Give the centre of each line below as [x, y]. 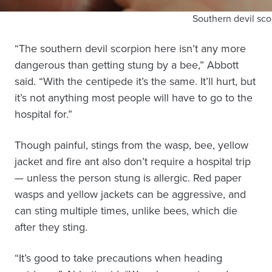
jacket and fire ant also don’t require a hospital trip [133, 161]
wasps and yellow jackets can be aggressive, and [130, 194]
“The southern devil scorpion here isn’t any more [130, 49]
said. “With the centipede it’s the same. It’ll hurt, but [135, 81]
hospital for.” [43, 114]
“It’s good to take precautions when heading [118, 258]
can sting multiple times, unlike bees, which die [126, 211]
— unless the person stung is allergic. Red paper [128, 178]
